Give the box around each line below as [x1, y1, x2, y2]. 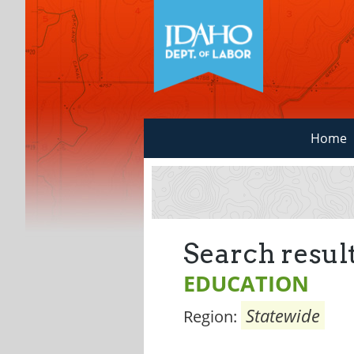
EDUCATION [183, 269, 309, 298]
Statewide [246, 303, 320, 327]
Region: [183, 306, 241, 327]
